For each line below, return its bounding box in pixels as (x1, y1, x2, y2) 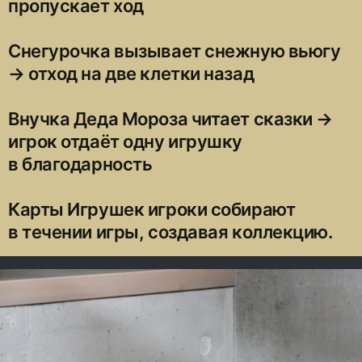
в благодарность (8, 153, 153, 175)
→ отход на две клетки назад (8, 62, 255, 84)
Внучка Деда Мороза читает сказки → (8, 107, 334, 129)
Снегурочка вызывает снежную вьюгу (8, 40, 341, 61)
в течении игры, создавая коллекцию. (8, 221, 333, 242)
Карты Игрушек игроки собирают (8, 198, 296, 220)
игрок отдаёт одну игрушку (8, 130, 242, 152)
